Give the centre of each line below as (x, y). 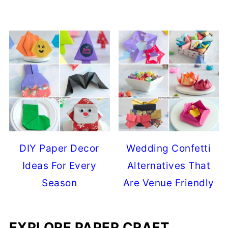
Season (60, 183)
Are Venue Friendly (168, 183)
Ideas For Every (59, 165)
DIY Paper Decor (59, 148)
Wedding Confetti (169, 148)
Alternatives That (169, 165)
